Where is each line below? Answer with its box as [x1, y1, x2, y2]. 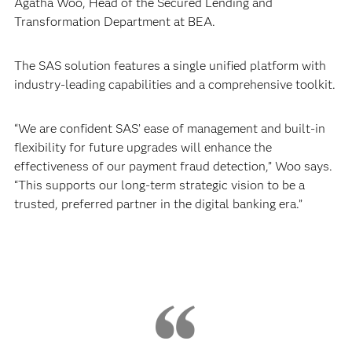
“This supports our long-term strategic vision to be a [13, 178, 305, 192]
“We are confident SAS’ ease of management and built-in [13, 121, 325, 136]
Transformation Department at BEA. [13, 14, 215, 29]
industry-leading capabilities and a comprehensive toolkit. [13, 77, 335, 92]
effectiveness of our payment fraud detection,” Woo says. [13, 159, 332, 174]
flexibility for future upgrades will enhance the [13, 140, 272, 155]
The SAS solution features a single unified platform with [13, 58, 326, 73]
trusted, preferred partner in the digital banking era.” [13, 196, 302, 211]
